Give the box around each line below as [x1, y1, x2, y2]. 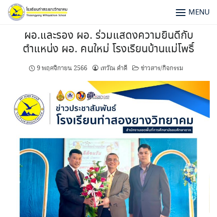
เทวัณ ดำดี [100, 63, 127, 73]
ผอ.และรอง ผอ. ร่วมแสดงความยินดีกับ [24, 28, 193, 44]
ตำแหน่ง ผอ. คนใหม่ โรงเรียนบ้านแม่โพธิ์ [23, 42, 194, 57]
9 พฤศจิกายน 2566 [37, 63, 87, 73]
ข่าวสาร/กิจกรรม [141, 63, 184, 73]
